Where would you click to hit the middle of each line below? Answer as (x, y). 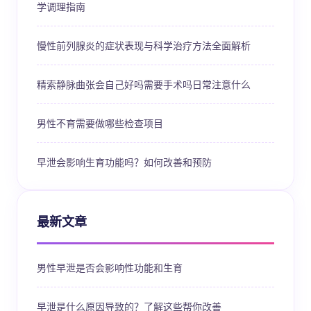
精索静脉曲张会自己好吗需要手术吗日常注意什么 (144, 84)
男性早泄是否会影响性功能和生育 (110, 267)
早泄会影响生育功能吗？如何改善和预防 (124, 162)
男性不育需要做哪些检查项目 (100, 123)
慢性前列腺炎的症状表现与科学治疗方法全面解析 (144, 45)
